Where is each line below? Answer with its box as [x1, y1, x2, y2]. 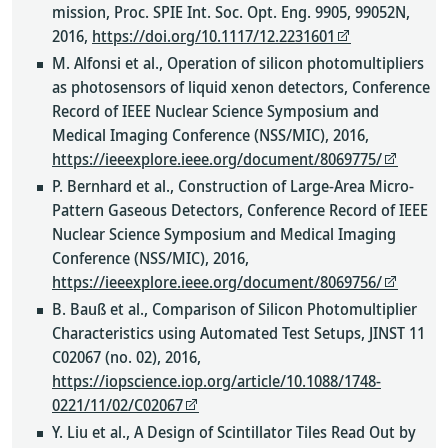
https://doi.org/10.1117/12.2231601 [92, 25, 335, 47]
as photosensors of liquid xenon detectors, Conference [52, 76, 430, 98]
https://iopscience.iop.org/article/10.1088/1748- [52, 370, 381, 392]
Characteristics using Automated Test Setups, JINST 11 [52, 322, 425, 344]
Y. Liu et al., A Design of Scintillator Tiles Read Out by [52, 421, 416, 443]
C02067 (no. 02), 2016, [52, 346, 201, 368]
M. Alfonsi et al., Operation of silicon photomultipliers [52, 52, 424, 74]
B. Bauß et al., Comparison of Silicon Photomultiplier [52, 298, 417, 320]
